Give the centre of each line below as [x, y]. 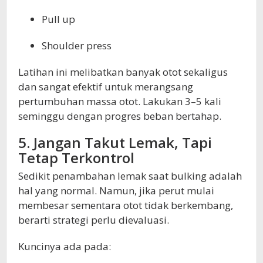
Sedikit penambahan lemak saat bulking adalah [130, 176]
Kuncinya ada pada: [65, 247]
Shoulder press [77, 46]
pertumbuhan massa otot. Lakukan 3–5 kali [120, 102]
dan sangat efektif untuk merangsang [106, 87]
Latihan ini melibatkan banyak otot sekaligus [123, 72]
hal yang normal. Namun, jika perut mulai [116, 191]
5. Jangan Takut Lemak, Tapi [115, 143]
